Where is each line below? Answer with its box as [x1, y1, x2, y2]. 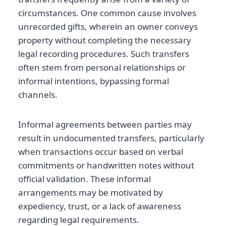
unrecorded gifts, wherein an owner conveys [18, 21, 198, 33]
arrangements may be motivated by [18, 187, 163, 199]
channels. [18, 89, 58, 101]
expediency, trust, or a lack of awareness [18, 200, 181, 212]
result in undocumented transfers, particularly [18, 132, 204, 144]
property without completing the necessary [18, 34, 191, 46]
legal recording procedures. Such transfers [18, 48, 189, 60]
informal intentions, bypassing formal [18, 75, 169, 87]
